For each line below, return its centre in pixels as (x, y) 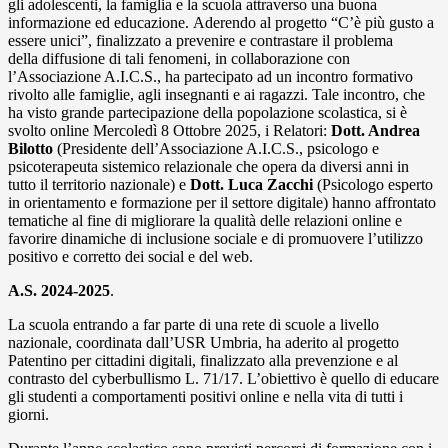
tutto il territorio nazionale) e (99, 185)
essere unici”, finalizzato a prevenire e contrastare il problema (200, 41)
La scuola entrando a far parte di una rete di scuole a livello (193, 325)
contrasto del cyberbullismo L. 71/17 (123, 379)
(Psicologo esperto (373, 185)
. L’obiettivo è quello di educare (339, 379)
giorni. (28, 415)
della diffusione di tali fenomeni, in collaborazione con (179, 59)
